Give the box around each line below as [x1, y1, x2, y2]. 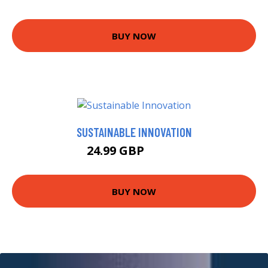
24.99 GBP [86, 142, 147, 159]
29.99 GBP [147, 147, 182, 158]
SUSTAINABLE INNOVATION [76, 124, 192, 140]
